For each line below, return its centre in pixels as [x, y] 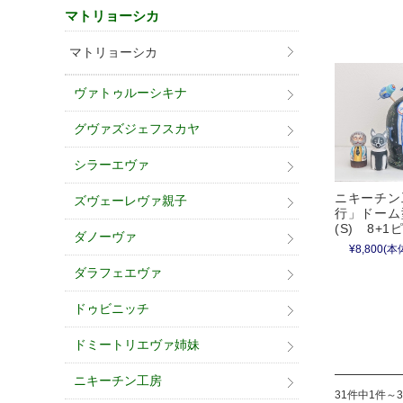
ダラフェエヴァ [118, 273]
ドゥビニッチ [112, 309]
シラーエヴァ [112, 165]
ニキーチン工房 [118, 381]
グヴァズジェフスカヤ [137, 129]
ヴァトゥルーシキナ [130, 93]
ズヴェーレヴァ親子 [130, 201]
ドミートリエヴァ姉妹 [137, 345]
